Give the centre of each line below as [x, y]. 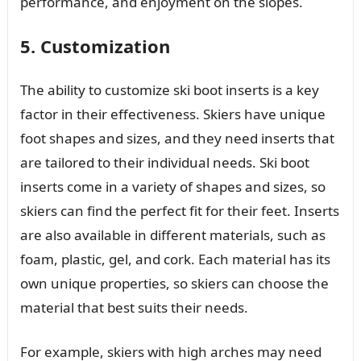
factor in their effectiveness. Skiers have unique [172, 114]
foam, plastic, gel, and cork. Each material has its [175, 259]
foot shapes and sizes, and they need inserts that [177, 138]
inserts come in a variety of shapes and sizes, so [172, 186]
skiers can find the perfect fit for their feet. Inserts [179, 210]
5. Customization [95, 46]
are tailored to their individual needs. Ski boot [164, 162]
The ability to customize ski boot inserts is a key [169, 89]
